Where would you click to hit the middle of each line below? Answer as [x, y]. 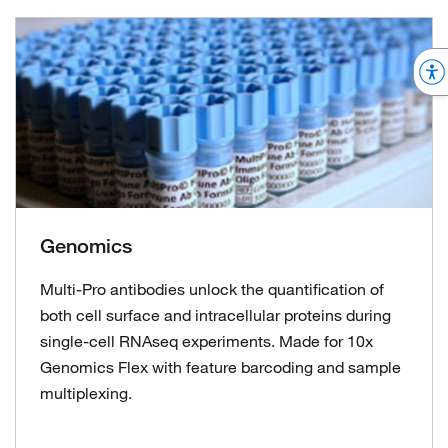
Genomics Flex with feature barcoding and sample [220, 367]
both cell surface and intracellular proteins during [215, 315]
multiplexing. [86, 393]
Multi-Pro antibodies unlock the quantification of [212, 289]
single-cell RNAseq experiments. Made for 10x [206, 341]
